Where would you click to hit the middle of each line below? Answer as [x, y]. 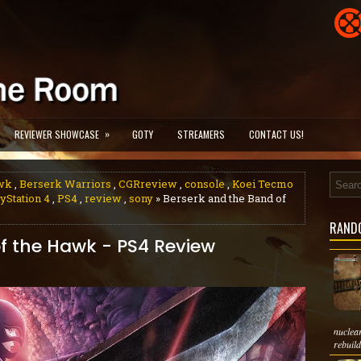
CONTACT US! [276, 134]
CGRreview [148, 184]
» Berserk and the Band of [220, 198]
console [205, 184]
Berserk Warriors [65, 184]
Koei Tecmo [263, 184]
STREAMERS [201, 134]
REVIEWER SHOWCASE [57, 134]
